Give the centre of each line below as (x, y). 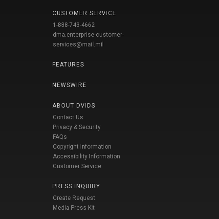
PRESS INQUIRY (76, 186)
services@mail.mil (78, 45)
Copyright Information (82, 147)
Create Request (74, 198)
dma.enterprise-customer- (88, 35)
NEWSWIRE (69, 85)
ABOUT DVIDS (74, 106)
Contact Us (68, 118)
